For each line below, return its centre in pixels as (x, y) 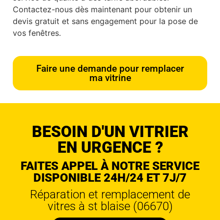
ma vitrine (110, 78)
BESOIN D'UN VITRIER (110, 131)
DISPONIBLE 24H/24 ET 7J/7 (110, 178)
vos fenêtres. (37, 33)
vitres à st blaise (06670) (110, 206)
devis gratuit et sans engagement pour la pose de (105, 21)
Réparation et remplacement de (110, 194)
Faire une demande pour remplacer (110, 68)
